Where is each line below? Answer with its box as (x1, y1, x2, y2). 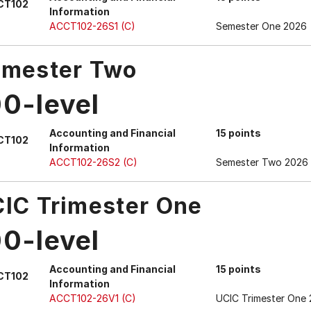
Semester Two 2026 (216, 156, 308, 168)
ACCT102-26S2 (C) (49, 156, 137, 168)
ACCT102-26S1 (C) (49, 20, 135, 32)
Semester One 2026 (216, 20, 307, 32)
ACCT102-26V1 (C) (49, 292, 136, 304)
